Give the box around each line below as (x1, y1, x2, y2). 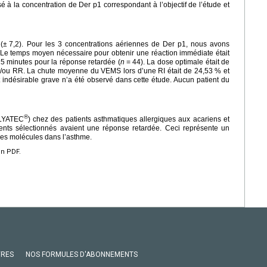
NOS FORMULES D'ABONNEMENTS (26, 250, 138, 259)
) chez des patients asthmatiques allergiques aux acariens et (27, 114, 230, 123)
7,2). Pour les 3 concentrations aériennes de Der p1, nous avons (9, 39, 230, 48)
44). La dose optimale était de (132, 57, 230, 66)
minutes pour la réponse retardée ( (7, 57, 120, 66)
